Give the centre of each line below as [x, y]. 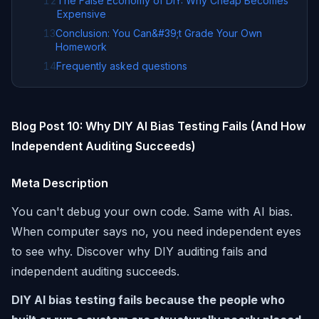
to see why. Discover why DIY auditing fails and [139, 251]
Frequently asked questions [122, 66]
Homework [81, 47]
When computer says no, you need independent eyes [156, 231]
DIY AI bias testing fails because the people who [148, 300]
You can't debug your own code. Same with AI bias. [152, 211]
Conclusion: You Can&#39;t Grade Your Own [159, 33]
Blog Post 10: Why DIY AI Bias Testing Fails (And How [158, 126]
